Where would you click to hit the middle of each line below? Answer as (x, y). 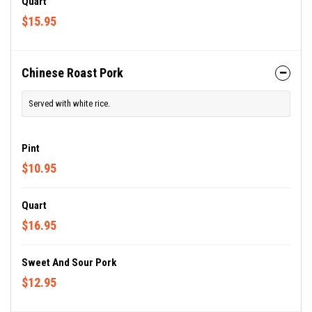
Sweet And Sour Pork (69, 263)
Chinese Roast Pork (72, 73)
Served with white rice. (69, 103)
